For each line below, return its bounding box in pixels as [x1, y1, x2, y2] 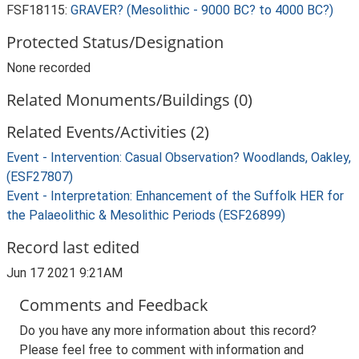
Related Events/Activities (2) [6, 121, 209, 143]
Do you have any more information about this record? [19, 323, 317, 338]
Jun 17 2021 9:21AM [6, 265, 123, 280]
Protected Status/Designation [6, 31, 224, 53]
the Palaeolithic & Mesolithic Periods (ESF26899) [6, 208, 285, 223]
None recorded [6, 60, 91, 75]
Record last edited [6, 236, 139, 258]
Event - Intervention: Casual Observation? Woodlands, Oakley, [6, 150, 351, 165]
